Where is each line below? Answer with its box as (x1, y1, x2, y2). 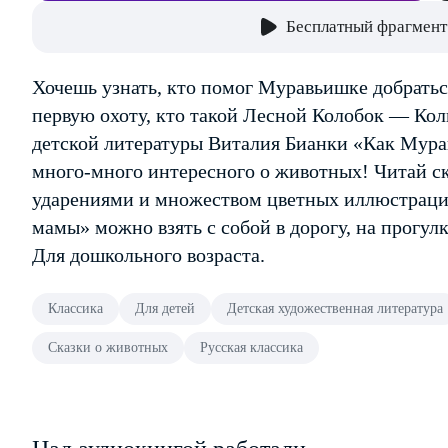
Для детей (135, 301, 195, 316)
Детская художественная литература (227, 301, 443, 316)
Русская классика (200, 340, 303, 355)
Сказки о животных (48, 340, 168, 355)
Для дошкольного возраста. (32, 244, 265, 266)
